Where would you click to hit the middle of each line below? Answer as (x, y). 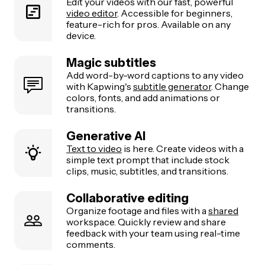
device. (81, 35)
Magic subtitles (111, 62)
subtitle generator (172, 86)
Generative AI (106, 136)
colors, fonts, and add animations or (143, 97)
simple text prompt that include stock (148, 159)
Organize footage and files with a (137, 210)
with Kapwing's (100, 86)
